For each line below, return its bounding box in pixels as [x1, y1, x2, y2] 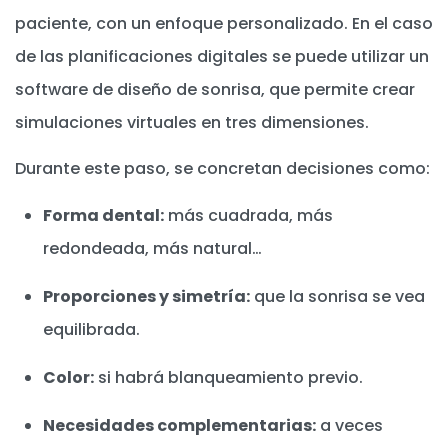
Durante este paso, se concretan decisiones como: [15, 157, 430, 181]
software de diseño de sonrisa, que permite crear [15, 77, 415, 101]
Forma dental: [43, 204, 164, 228]
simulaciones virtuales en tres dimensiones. [15, 110, 369, 134]
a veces [316, 414, 383, 438]
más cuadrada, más [164, 204, 333, 228]
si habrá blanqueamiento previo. [94, 366, 363, 390]
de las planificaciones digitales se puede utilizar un [15, 44, 429, 68]
